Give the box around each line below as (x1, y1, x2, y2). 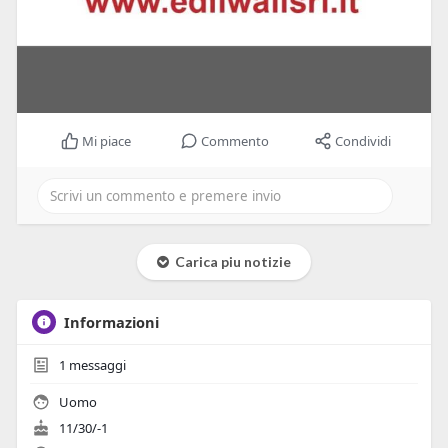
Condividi (334, 132, 391, 151)
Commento (200, 132, 269, 151)
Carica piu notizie (168, 253, 291, 271)
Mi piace (81, 132, 131, 151)
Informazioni (63, 312, 159, 333)
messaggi (65, 356, 126, 375)
